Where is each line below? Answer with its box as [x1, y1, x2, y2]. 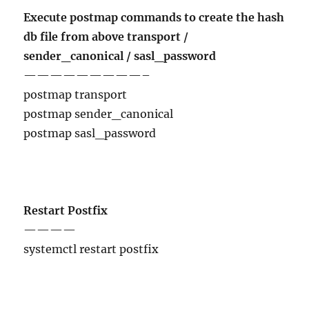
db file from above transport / [23, 30, 189, 43]
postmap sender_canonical [23, 107, 174, 121]
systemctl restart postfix [23, 242, 159, 256]
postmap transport [23, 88, 128, 101]
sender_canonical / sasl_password [23, 49, 217, 63]
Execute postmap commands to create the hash [23, 10, 285, 24]
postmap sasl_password [23, 126, 157, 140]
